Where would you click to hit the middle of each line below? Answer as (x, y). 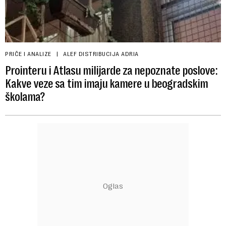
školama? (25, 97)
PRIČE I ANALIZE (28, 54)
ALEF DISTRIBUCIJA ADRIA (101, 54)
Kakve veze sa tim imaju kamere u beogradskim (106, 83)
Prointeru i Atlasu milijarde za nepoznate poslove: (111, 70)
